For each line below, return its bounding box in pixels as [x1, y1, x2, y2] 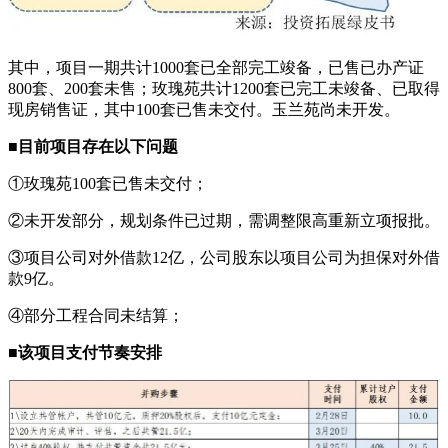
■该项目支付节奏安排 [8, 344, 162, 362]
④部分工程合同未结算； [8, 307, 184, 325]
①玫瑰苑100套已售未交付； [8, 175, 208, 193]
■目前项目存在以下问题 [8, 138, 178, 156]
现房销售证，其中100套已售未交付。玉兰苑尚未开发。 [8, 101, 400, 119]
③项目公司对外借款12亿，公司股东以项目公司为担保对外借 [8, 249, 440, 267]
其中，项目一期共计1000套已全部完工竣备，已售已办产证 [8, 59, 424, 77]
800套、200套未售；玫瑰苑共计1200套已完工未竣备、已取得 [8, 80, 440, 98]
